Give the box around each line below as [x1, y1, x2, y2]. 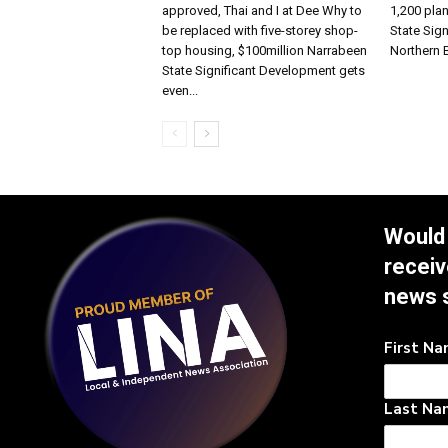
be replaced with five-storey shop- [162, 22, 358, 38]
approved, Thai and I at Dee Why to [162, 2, 362, 18]
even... [162, 82, 198, 98]
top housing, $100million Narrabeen [162, 42, 367, 58]
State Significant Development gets [162, 62, 365, 78]
